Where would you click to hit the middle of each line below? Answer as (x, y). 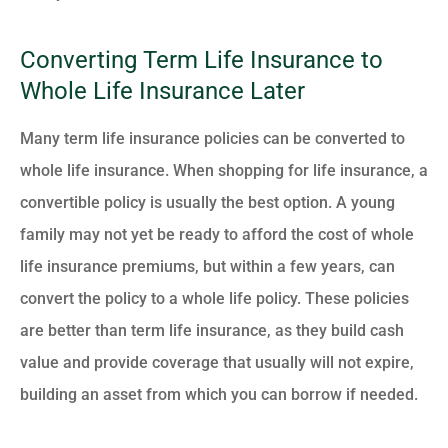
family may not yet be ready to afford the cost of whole (217, 235)
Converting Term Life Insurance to (201, 60)
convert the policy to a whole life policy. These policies (214, 299)
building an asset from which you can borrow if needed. (219, 395)
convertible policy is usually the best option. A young (207, 203)
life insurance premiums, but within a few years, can (207, 267)
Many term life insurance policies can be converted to (212, 139)
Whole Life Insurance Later (162, 91)
